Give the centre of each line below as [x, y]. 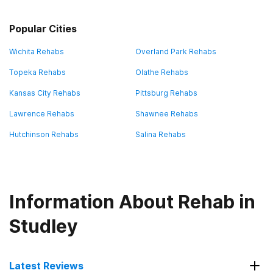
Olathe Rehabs [162, 72]
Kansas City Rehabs [45, 93]
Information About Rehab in [132, 202]
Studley [44, 226]
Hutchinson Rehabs [44, 134]
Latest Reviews [46, 265]
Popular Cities [43, 29]
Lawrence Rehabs [42, 114]
